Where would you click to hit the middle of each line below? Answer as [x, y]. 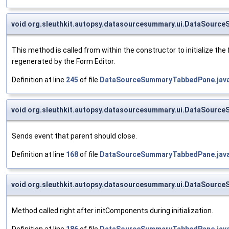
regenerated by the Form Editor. [63, 61]
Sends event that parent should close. [74, 136]
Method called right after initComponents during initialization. [112, 210]
